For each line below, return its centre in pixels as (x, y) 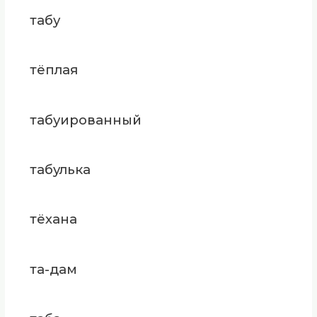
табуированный (85, 120)
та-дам (53, 269)
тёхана (53, 219)
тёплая (53, 70)
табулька (60, 170)
